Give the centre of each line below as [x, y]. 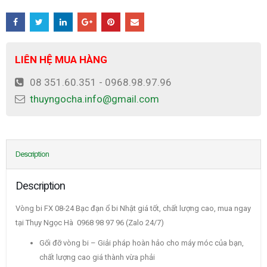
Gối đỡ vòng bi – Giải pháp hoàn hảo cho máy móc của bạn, [142, 243]
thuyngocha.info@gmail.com [94, 99]
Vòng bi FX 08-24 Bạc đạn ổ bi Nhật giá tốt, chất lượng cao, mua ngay [133, 209]
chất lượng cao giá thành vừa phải [97, 257]
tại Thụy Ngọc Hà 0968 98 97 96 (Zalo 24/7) [90, 223]
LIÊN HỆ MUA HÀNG [61, 60]
